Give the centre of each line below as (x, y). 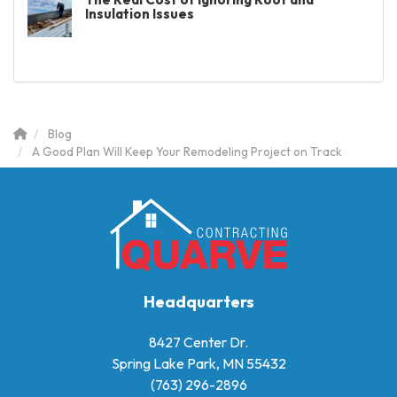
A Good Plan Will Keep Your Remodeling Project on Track (187, 152)
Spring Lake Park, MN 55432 (198, 364)
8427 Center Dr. (198, 343)
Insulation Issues (140, 14)
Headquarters (198, 302)
